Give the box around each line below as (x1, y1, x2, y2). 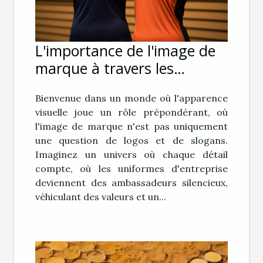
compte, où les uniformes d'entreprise (35, 163, 228, 175)
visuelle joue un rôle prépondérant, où (35, 106, 228, 119)
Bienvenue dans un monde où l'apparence (35, 92, 228, 104)
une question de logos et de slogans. (35, 134, 228, 147)
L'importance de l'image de (35, 41, 215, 61)
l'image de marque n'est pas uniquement (35, 120, 228, 133)
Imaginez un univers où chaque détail (35, 149, 228, 161)
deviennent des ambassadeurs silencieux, (35, 177, 228, 189)
